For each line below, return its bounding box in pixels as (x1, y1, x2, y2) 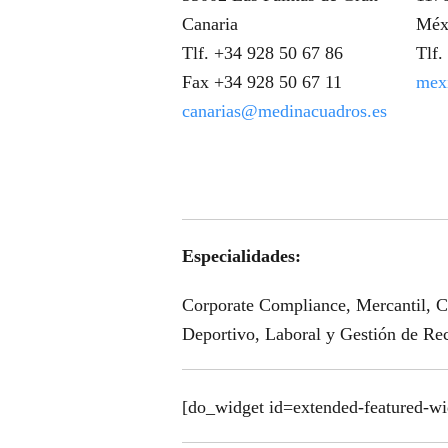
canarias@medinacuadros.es (181, 101, 387, 121)
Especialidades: (181, 246, 301, 266)
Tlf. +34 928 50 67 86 (181, 43, 343, 63)
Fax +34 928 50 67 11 (181, 72, 342, 92)
